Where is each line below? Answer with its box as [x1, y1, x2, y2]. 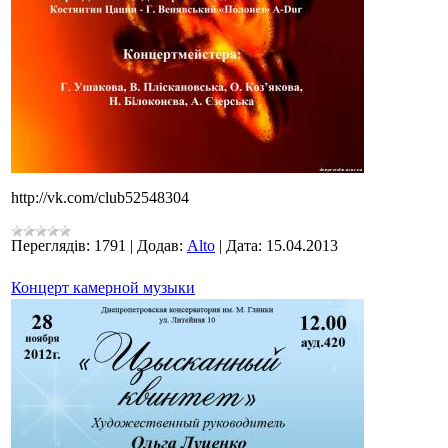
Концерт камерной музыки [11, 279, 195, 297]
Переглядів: [11, 237, 90, 255]
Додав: [137, 237, 183, 255]
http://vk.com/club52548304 [11, 189, 189, 207]
